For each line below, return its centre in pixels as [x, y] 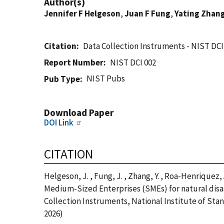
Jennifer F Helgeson [82, 13]
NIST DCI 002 [133, 62]
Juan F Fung [147, 13]
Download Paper [79, 112]
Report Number [74, 62]
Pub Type [62, 79]
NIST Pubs [106, 78]
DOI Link [59, 122]
